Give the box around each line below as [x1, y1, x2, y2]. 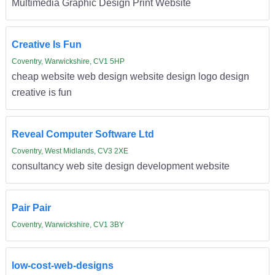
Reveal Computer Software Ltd [11, 128, 154, 140]
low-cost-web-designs [11, 260, 114, 271]
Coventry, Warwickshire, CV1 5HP [11, 57, 125, 66]
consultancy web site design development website [11, 160, 230, 172]
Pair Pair [11, 202, 51, 214]
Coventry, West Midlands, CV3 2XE [11, 147, 128, 156]
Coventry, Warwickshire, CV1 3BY [11, 220, 124, 230]
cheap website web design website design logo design [11, 71, 249, 82]
